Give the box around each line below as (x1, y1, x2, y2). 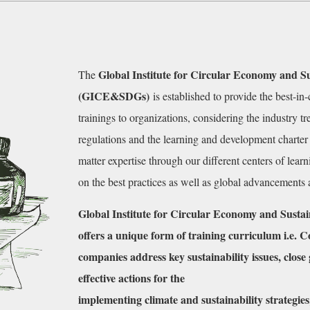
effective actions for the (77, 269, 185, 286)
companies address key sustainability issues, (77, 248, 284, 264)
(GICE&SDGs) (77, 88, 149, 104)
